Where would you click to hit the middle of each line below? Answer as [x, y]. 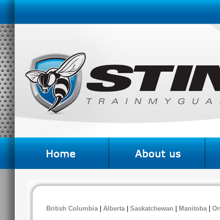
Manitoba [194, 208]
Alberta [114, 208]
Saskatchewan [152, 208]
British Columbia [72, 208]
